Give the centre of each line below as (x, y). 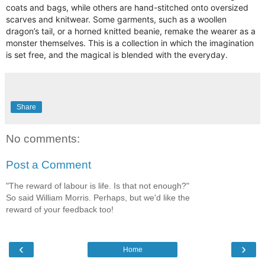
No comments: (43, 139)
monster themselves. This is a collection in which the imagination (130, 43)
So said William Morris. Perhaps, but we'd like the (98, 198)
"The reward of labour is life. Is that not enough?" (98, 186)
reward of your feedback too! (60, 210)
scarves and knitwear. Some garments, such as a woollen (116, 20)
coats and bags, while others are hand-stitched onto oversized (127, 8)
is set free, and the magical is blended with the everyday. (117, 55)
